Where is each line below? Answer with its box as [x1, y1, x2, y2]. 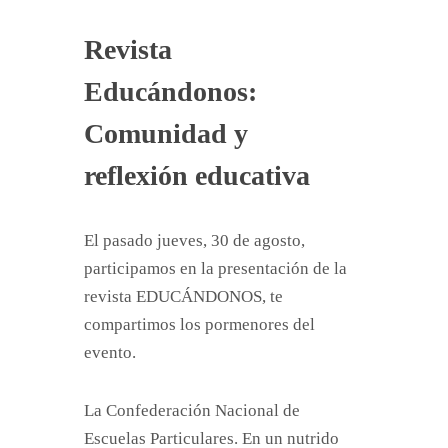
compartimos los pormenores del [84, 315, 315, 334]
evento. [84, 343, 140, 362]
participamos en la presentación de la [84, 259, 347, 278]
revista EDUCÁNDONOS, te [84, 287, 283, 306]
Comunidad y [84, 118, 248, 149]
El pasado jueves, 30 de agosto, [84, 231, 305, 250]
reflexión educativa [84, 160, 310, 191]
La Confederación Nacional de [84, 401, 300, 420]
